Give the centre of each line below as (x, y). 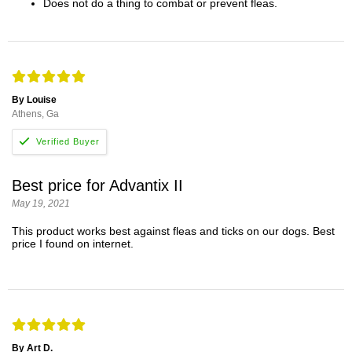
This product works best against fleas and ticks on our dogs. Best (173, 231)
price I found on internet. (73, 244)
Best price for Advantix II (97, 186)
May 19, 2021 (41, 204)
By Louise (34, 100)
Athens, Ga (35, 114)
